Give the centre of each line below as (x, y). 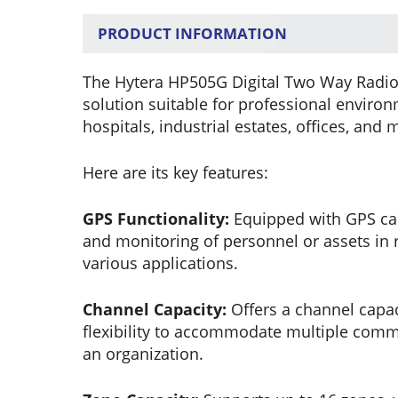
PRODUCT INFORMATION (193, 34)
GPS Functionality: (156, 219)
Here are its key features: (176, 173)
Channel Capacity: (155, 310)
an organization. (143, 354)
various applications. (161, 263)
